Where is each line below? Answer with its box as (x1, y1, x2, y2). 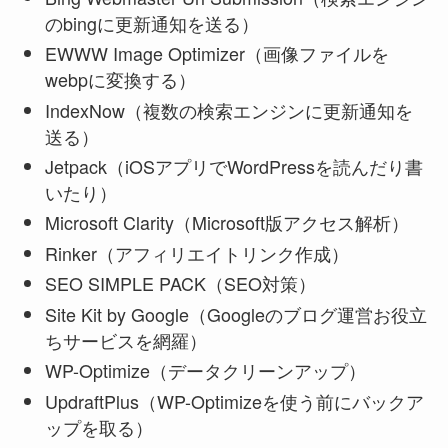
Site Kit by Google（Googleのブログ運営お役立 (44, 300, 427, 327)
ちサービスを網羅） (44, 326, 207, 353)
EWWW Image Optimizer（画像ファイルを (44, 40, 389, 67)
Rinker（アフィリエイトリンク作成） (44, 239, 349, 266)
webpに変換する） (44, 66, 196, 93)
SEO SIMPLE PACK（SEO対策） (44, 270, 316, 297)
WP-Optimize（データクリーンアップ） (44, 357, 366, 384)
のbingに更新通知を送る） (44, 9, 259, 36)
